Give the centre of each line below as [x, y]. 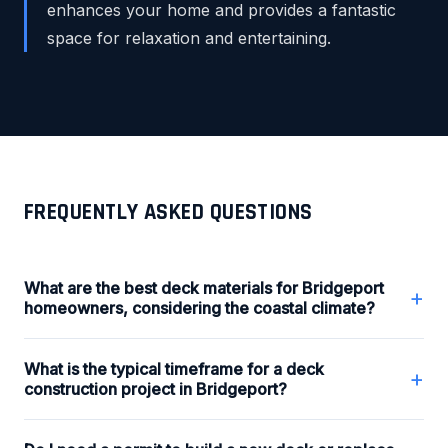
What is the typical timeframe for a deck [174, 368]
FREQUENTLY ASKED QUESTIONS [168, 212]
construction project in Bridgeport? [155, 388]
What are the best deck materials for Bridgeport [204, 287]
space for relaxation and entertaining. [189, 37]
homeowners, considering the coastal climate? [199, 307]
